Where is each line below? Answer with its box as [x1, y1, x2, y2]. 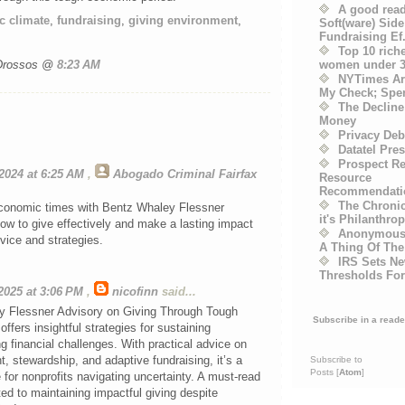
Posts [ [310, 366, 339, 377]
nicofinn [112, 285, 158, 299]
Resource [319, 170, 372, 184]
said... [158, 285, 196, 299]
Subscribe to [310, 353, 363, 364]
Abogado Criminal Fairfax [113, 167, 257, 182]
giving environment [128, 14, 238, 28]
